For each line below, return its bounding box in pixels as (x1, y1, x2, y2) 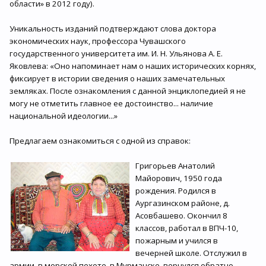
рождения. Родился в (135, 185, 216, 196)
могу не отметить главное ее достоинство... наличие (9, 98, 213, 109)
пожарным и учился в (135, 235, 218, 246)
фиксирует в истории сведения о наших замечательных (9, 73, 225, 84)
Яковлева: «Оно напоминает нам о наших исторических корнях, (9, 61, 256, 71)
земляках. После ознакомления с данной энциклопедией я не (9, 85, 246, 96)
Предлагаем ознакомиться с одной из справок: (9, 135, 191, 146)
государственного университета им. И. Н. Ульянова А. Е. (9, 48, 223, 59)
